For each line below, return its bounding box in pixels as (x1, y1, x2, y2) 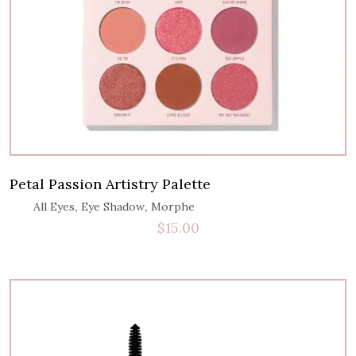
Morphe (151, 199, 195, 215)
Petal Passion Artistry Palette (10, 175, 211, 194)
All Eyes (33, 199, 75, 215)
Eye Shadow (81, 199, 145, 215)
